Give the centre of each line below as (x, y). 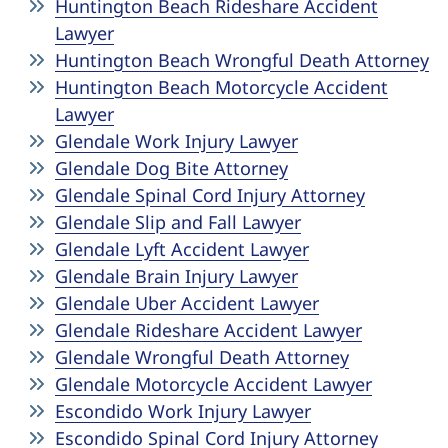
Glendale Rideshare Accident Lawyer (208, 330)
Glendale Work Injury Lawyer (176, 141)
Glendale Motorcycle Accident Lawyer (213, 384)
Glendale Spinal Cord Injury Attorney (210, 195)
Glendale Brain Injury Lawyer (176, 276)
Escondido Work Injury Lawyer (183, 411)
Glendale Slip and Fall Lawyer (178, 222)
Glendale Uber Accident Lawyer (187, 303)
